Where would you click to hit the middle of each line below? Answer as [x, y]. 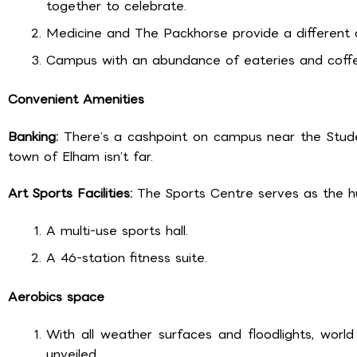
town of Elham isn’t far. [80, 156]
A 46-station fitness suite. [127, 257]
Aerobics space [56, 296]
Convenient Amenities [76, 100]
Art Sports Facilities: [73, 194]
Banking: [33, 136]
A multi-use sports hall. [117, 230]
